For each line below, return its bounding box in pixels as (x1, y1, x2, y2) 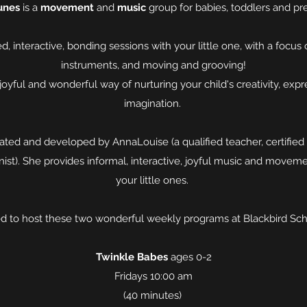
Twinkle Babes (95, 251, 168, 263)
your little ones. (116, 174, 191, 186)
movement (40, 1, 94, 14)
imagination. (123, 97, 184, 110)
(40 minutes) (123, 289, 184, 302)
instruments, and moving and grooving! (61, 59, 246, 71)
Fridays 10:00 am (114, 270, 193, 282)
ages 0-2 (167, 251, 212, 263)
